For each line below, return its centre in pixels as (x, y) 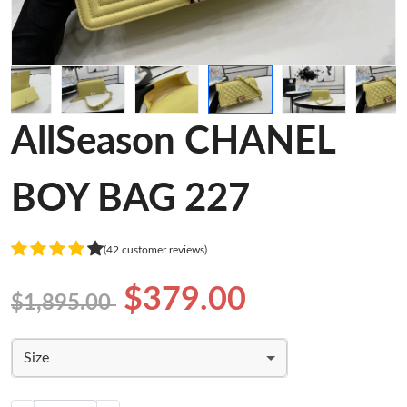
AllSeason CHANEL (173, 142)
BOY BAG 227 (130, 199)
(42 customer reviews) (155, 249)
